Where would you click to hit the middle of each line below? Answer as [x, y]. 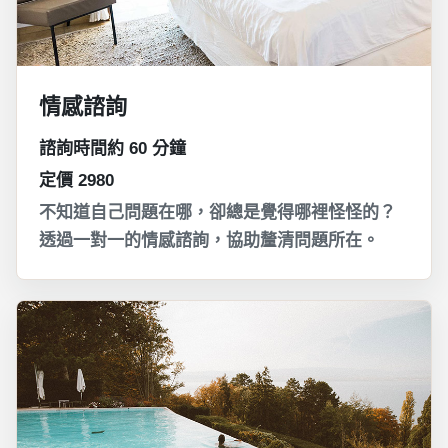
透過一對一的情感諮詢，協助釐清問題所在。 [209, 240]
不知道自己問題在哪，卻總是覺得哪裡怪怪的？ [217, 212]
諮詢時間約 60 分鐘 [112, 148]
